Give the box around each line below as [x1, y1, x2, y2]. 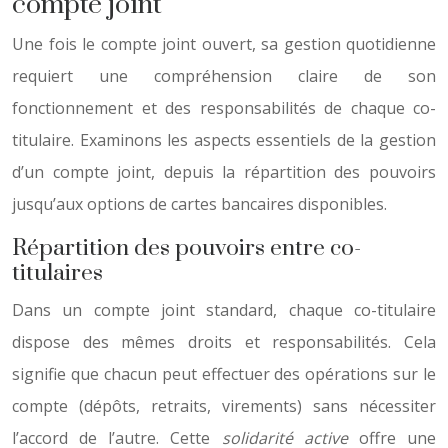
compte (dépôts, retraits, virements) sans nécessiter [12, 395, 436, 417]
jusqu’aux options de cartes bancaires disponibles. [12, 193, 387, 215]
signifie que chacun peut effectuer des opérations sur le [12, 363, 436, 385]
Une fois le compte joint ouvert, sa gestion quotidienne [12, 33, 436, 55]
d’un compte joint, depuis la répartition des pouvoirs [12, 161, 436, 183]
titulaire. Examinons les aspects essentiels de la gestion [12, 129, 436, 151]
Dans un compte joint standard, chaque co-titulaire [12, 299, 436, 321]
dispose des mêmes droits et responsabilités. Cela [12, 331, 436, 353]
